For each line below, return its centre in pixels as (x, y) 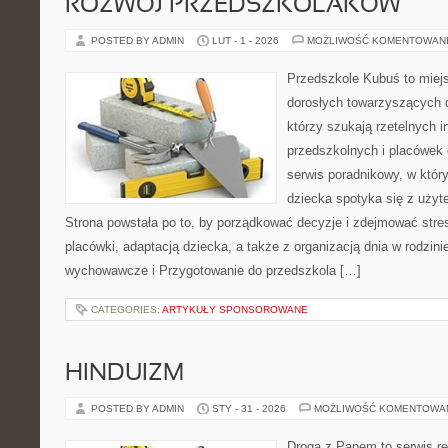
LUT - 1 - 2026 (245, 40)
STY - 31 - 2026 (249, 408)
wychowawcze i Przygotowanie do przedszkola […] (213, 270)
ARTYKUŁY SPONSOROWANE (235, 309)
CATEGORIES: (126, 309)
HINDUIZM (124, 374)
